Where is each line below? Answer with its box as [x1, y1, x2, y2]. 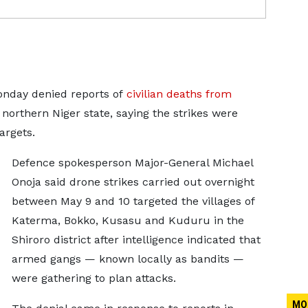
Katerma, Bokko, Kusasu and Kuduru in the [11, 214, 244, 227]
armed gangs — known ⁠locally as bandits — [11, 252, 244, 265]
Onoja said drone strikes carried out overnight [11, 175, 254, 188]
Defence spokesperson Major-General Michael [11, 156, 253, 169]
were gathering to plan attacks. [11, 272, 176, 285]
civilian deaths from [126, 87, 232, 100]
